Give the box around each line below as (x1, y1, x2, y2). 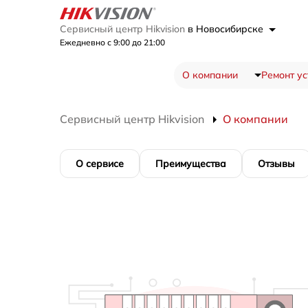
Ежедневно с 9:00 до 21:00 (60, 37, 165, 48)
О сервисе (76, 157, 124, 170)
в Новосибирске (188, 23, 266, 36)
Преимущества (155, 157, 226, 170)
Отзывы (258, 157, 295, 170)
